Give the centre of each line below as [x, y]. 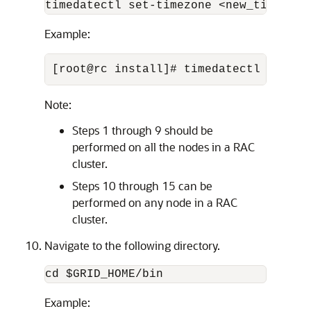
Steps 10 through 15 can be [142, 186]
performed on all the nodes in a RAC [163, 147]
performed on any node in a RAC [155, 202]
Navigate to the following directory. [132, 245]
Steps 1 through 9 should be [143, 130]
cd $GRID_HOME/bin [104, 274]
